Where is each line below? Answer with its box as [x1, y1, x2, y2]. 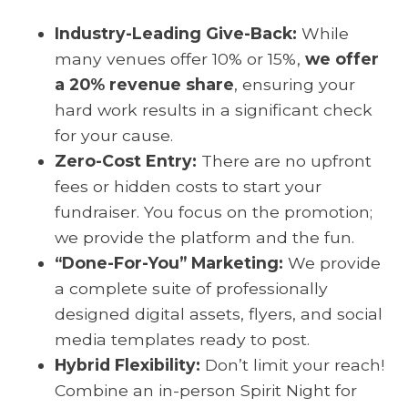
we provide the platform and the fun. [55, 228, 354, 247]
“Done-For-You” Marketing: [55, 253, 288, 272]
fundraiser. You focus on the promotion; [55, 202, 372, 221]
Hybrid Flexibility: [55, 355, 200, 374]
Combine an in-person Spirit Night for [55, 381, 357, 400]
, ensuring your [234, 75, 355, 94]
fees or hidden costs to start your [55, 177, 321, 196]
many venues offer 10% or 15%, [55, 49, 305, 68]
